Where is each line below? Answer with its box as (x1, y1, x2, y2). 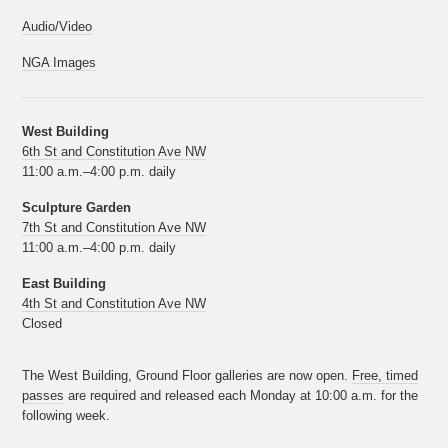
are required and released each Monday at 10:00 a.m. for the (64, 388, 419, 403)
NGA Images (22, 55, 97, 70)
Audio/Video (22, 19, 93, 34)
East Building (22, 276, 107, 291)
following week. (22, 408, 111, 423)
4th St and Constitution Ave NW (22, 296, 207, 311)
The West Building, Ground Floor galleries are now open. (22, 368, 353, 383)
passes (22, 388, 65, 403)
